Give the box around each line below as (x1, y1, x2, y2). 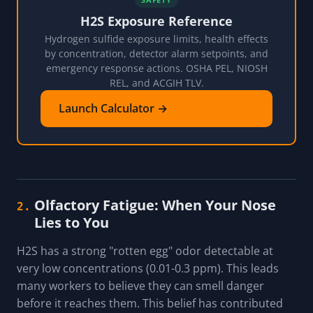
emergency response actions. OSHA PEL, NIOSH (45, 61, 268, 75)
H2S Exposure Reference (80, 13, 233, 30)
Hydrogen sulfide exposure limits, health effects (45, 32, 268, 46)
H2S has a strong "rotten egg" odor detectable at (17, 243, 273, 259)
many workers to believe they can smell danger (17, 278, 264, 294)
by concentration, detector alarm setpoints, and (45, 47, 268, 61)
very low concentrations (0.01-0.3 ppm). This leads (17, 261, 279, 277)
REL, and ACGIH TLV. (109, 76, 204, 90)
